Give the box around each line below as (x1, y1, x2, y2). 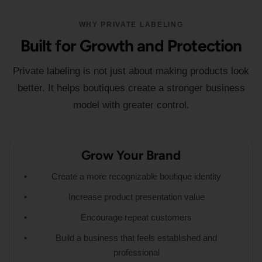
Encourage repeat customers (81, 212, 192, 222)
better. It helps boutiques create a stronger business (17, 82, 245, 94)
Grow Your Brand (81, 147, 181, 163)
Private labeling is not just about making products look (13, 65, 249, 77)
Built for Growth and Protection (20, 36, 242, 56)
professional (113, 247, 160, 257)
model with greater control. (73, 99, 189, 111)
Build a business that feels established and (56, 233, 217, 243)
